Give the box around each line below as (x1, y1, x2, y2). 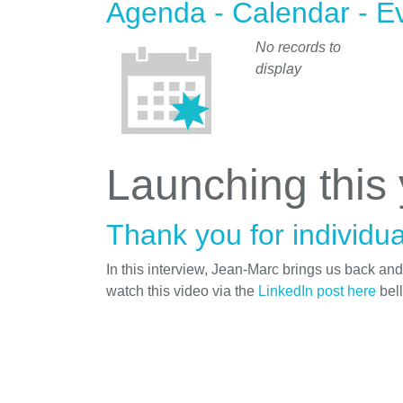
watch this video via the (106, 283, 258, 300)
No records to (255, 40, 341, 56)
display (255, 61, 301, 77)
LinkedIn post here (258, 283, 376, 300)
